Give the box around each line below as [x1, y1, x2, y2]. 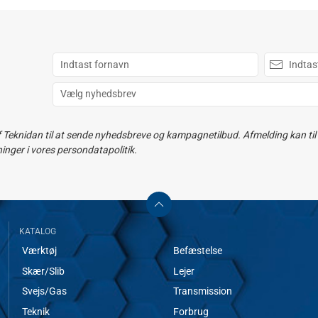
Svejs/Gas [21, 285, 67, 297]
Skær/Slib [21, 265, 65, 277]
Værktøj [21, 245, 57, 257]
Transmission [173, 285, 233, 297]
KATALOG [19, 226, 56, 236]
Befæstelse [173, 245, 223, 257]
